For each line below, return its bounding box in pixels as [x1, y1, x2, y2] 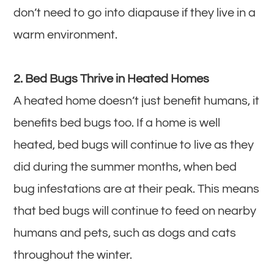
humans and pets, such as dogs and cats [13, 226, 237, 239]
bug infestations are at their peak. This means [13, 182, 260, 195]
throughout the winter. [13, 248, 133, 261]
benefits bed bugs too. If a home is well [13, 116, 221, 129]
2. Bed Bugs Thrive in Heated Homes [13, 72, 210, 85]
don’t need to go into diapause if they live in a [13, 6, 256, 19]
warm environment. [13, 28, 118, 41]
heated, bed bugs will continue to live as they [13, 138, 254, 151]
